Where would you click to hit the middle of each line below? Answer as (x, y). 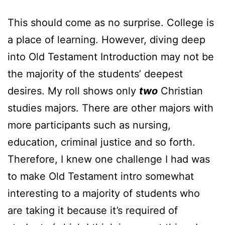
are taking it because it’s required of (93, 211)
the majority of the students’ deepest (95, 74)
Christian (180, 91)
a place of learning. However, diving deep (106, 40)
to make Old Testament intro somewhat (101, 177)
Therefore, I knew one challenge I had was (109, 159)
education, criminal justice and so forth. (101, 142)
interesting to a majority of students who (104, 194)
